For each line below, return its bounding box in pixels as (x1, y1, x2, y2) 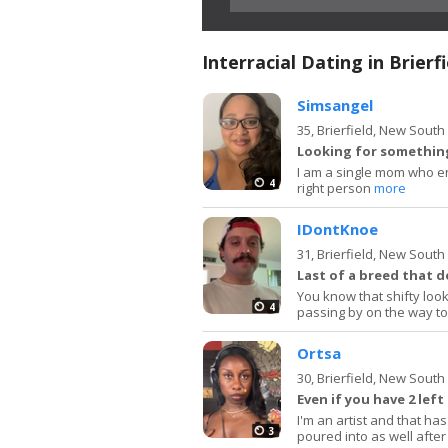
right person (297, 178, 374, 197)
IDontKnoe (297, 218, 378, 239)
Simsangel (297, 94, 373, 115)
